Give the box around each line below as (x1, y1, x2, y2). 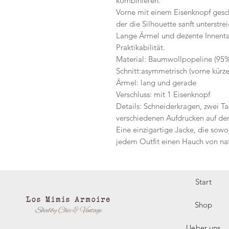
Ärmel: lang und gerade (116, 78, 196, 88)
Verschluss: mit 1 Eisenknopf (116, 89, 210, 100)
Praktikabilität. (116, 42, 165, 53)
